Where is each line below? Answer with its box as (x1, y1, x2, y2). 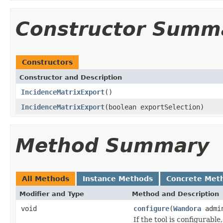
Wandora (173, 204, 201, 213)
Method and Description (132, 190, 219, 198)
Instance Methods (83, 174, 153, 183)
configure (133, 204, 169, 213)
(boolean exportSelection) (105, 103, 204, 111)
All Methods (22, 174, 69, 183)
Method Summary (15, 134, 209, 157)
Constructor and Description (19, 73, 122, 81)
